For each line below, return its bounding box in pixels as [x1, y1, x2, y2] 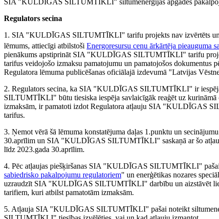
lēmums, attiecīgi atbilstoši [4, 42, 87, 50]
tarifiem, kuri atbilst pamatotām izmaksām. [4, 188, 134, 197]
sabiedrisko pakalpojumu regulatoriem [4, 171, 121, 179]
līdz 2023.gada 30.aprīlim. [4, 145, 85, 154]
